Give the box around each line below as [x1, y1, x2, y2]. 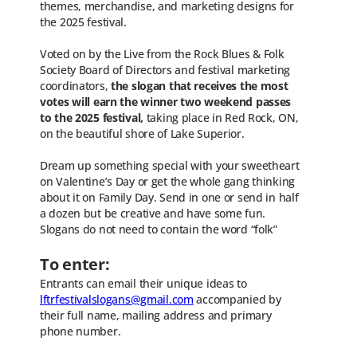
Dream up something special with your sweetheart [40, 157, 300, 173]
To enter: [40, 253, 110, 275]
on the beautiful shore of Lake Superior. [40, 125, 245, 141]
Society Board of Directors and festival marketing [40, 61, 291, 77]
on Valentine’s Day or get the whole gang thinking [40, 173, 296, 189]
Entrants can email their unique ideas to [40, 275, 247, 291]
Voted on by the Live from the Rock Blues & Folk [40, 45, 284, 61]
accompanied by [193, 291, 281, 307]
